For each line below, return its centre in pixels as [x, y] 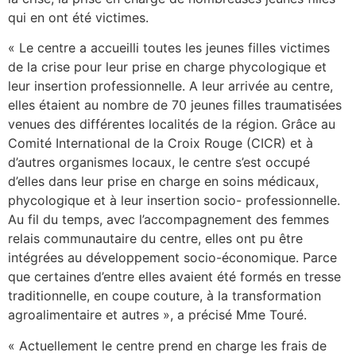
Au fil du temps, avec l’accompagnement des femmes [168, 220]
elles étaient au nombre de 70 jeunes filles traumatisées [175, 105]
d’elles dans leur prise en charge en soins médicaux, [163, 182]
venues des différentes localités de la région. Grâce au [172, 124]
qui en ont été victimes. [78, 17]
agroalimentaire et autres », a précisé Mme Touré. [157, 315]
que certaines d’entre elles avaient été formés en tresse [174, 277]
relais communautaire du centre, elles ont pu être [155, 239]
